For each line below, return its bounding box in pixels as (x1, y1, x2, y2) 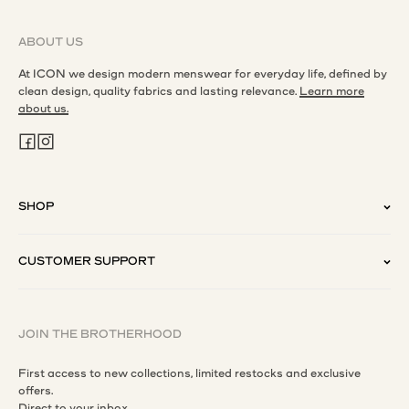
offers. (18, 384, 53, 398)
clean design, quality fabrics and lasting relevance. (18, 85, 299, 99)
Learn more (299, 85, 364, 99)
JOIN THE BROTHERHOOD (18, 328, 182, 341)
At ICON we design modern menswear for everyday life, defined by (18, 68, 387, 81)
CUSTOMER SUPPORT (18, 255, 155, 268)
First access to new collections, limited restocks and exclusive (18, 367, 361, 381)
